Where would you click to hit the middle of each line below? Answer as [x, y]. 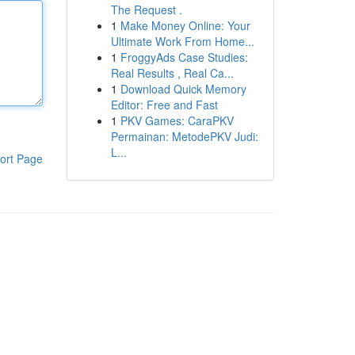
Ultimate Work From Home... [182, 41]
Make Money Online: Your [185, 25]
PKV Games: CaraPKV [177, 120]
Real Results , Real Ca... [172, 73]
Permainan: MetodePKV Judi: [184, 136]
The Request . [146, 10]
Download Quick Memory [183, 89]
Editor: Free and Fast [164, 105]
